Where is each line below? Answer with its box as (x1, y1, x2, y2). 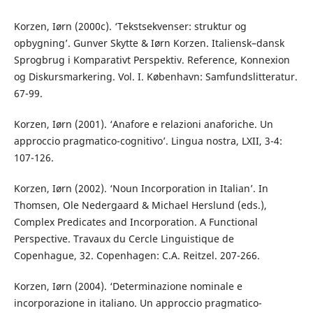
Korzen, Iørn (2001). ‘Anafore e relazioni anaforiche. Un (13, 117, 273, 131)
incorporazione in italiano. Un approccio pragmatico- (13, 296, 262, 310)
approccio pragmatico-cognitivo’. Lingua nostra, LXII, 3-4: (13, 133, 282, 147)
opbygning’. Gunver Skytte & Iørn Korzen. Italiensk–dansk (13, 36, 284, 50)
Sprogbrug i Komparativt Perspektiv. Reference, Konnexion (13, 52, 290, 66)
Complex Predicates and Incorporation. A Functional (13, 214, 258, 228)
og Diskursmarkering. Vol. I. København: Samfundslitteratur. (13, 69, 298, 83)
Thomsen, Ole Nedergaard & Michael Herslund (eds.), (13, 198, 267, 212)
